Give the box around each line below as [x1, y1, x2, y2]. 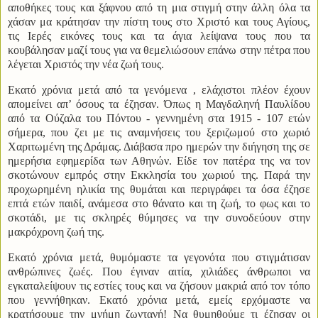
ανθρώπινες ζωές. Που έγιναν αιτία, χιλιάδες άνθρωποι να [8, 265, 310, 278]
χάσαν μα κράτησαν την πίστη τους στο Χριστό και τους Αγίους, [8, 16, 310, 28]
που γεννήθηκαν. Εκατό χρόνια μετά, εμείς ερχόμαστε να [8, 294, 310, 307]
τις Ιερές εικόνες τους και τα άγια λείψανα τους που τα [8, 30, 310, 43]
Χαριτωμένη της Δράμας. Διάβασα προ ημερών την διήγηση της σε [8, 141, 310, 153]
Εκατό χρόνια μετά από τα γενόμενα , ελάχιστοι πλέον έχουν [8, 84, 310, 97]
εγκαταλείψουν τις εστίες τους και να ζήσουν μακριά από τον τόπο [8, 280, 310, 292]
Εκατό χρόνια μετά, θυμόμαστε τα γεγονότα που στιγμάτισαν [8, 251, 310, 264]
